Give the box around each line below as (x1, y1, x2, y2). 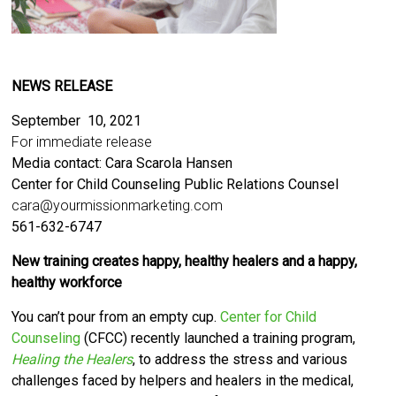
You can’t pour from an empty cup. (11, 308, 221, 325)
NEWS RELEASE (11, 78, 113, 95)
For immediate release (11, 133, 153, 150)
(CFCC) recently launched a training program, (80, 330, 356, 346)
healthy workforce (11, 274, 123, 291)
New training (11, 253, 93, 270)
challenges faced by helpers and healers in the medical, (11, 372, 354, 389)
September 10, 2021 (11, 112, 142, 129)
